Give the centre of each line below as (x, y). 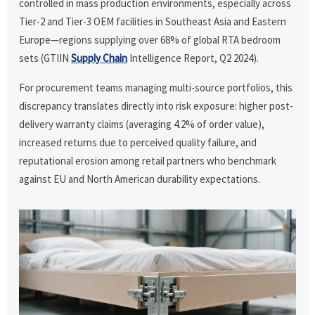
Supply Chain (99, 58)
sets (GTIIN (45, 58)
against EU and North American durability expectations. (140, 179)
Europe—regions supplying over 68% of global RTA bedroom (150, 39)
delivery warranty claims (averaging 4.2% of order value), (142, 124)
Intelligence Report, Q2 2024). (193, 58)
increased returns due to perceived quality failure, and (138, 142)
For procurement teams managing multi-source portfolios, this (156, 87)
